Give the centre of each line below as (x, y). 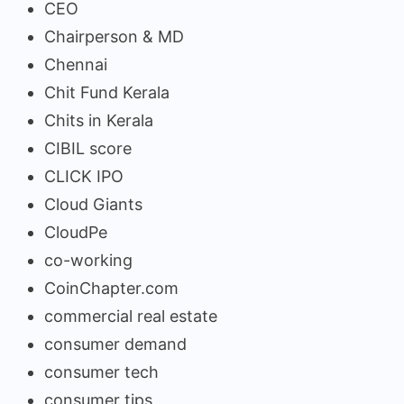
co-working (88, 260)
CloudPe (76, 232)
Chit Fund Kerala (107, 92)
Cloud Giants (93, 204)
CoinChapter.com (111, 288)
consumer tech (101, 372)
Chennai (76, 64)
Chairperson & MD (114, 36)
